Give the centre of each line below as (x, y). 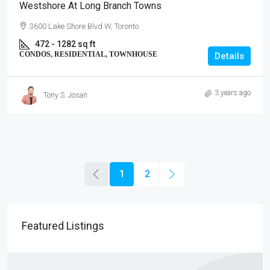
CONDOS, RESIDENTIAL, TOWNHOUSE (88, 54)
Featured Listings (63, 226)
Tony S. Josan (65, 95)
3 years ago (233, 93)
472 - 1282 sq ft (65, 44)
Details (229, 56)
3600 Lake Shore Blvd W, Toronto (84, 26)
